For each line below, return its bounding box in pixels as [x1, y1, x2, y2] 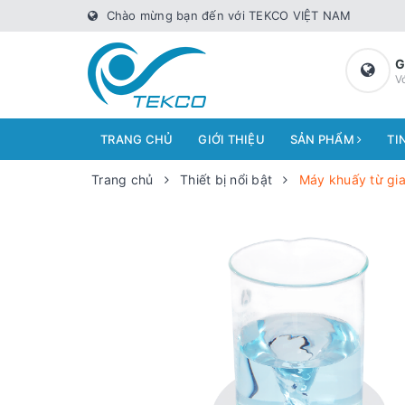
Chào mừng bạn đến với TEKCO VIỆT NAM [102, 8, 352, 23]
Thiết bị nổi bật [180, 172, 272, 187]
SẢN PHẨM [289, 132, 357, 146]
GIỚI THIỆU [198, 132, 265, 146]
